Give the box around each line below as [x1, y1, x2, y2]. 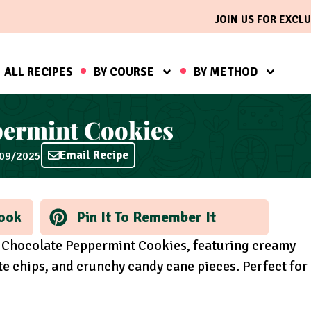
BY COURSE [93, 64, 154, 79]
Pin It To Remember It [76, 208, 216, 226]
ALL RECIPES [3, 64, 73, 79]
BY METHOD [193, 64, 258, 79]
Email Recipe [60, 148, 128, 163]
